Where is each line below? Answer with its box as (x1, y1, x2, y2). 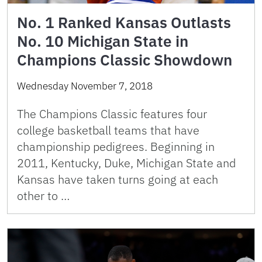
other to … (17, 188, 70, 204)
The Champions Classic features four (17, 106, 207, 122)
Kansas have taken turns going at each (17, 171, 218, 188)
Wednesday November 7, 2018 (17, 80, 153, 93)
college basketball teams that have (17, 122, 199, 139)
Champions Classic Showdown (17, 50, 232, 70)
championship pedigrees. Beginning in (17, 139, 215, 155)
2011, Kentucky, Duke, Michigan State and (17, 155, 236, 171)
